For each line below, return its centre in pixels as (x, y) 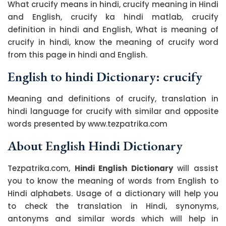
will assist (196, 168)
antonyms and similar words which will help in (113, 219)
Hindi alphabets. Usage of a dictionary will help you (113, 193)
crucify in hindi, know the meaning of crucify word (113, 42)
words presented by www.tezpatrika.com (88, 124)
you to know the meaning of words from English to (113, 181)
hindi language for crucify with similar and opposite (113, 111)
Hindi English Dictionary (124, 168)
